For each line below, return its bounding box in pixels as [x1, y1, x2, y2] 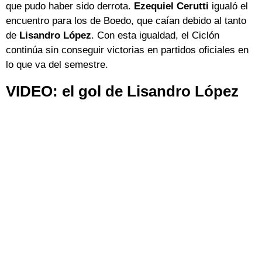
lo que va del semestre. [6, 59, 108, 71]
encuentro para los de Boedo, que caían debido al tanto [6, 15, 246, 27]
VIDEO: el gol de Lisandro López [6, 83, 239, 100]
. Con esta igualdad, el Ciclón [91, 30, 219, 42]
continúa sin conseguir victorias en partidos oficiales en [6, 44, 249, 56]
